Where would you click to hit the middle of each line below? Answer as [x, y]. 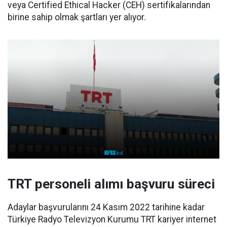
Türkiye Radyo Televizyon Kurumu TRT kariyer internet [112, 220]
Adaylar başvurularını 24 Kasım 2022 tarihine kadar [106, 207]
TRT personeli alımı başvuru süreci [111, 184]
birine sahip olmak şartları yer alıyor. [77, 17]
